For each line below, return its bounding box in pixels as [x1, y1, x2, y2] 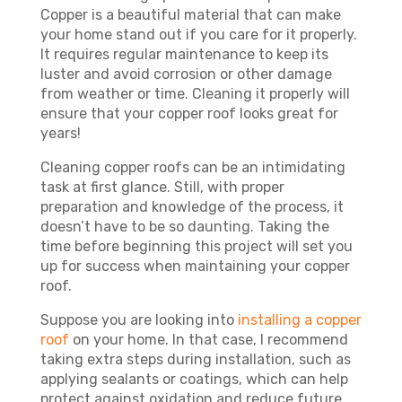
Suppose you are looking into [39, 311, 238, 328]
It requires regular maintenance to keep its [39, 46, 328, 63]
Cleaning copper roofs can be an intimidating [39, 159, 345, 176]
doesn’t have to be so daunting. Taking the [39, 218, 329, 235]
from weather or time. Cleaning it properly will [39, 85, 350, 102]
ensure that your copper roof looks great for [39, 105, 338, 122]
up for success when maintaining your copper [39, 258, 350, 275]
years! [39, 125, 81, 142]
